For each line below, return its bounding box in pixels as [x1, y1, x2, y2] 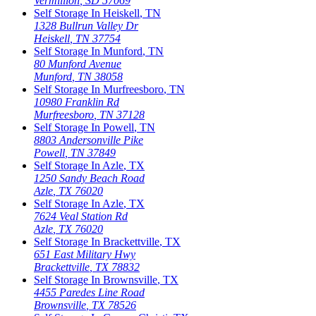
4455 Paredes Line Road [34, 286, 145, 298]
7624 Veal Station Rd [34, 209, 128, 222]
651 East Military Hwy [34, 248, 135, 260]
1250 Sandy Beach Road [34, 171, 145, 184]
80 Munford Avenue [34, 57, 121, 70]
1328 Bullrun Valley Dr [34, 19, 138, 32]
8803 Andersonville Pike [34, 133, 143, 146]
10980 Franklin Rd [34, 95, 119, 108]
